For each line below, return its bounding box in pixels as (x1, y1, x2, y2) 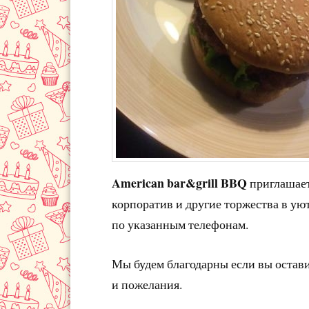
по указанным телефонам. (112, 215, 248, 232)
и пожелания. (112, 275, 182, 292)
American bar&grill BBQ (112, 173, 250, 192)
